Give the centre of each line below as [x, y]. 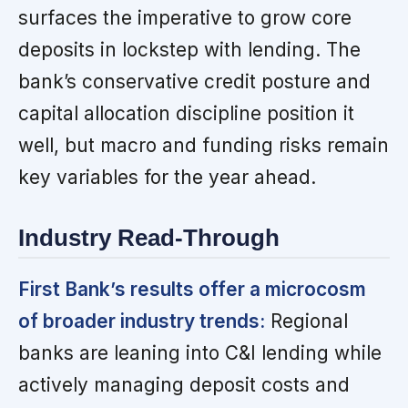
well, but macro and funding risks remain [204, 145]
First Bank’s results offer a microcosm [192, 290]
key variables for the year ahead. [167, 177]
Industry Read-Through [149, 237]
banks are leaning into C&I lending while [200, 353]
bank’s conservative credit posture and [194, 81]
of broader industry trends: [142, 321]
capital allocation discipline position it [186, 113]
